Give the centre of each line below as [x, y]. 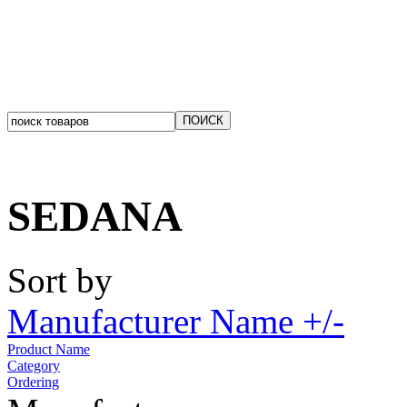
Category [34, 366]
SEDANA [95, 217]
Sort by [60, 281]
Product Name [49, 350]
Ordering [33, 382]
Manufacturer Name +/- [176, 322]
